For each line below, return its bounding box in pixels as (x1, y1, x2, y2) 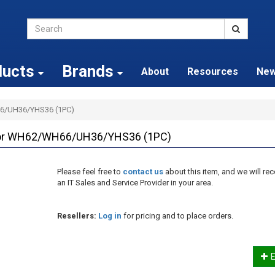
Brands (61, 62, 117, 80)
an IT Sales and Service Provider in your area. (56, 177, 213, 187)
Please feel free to (56, 166, 123, 176)
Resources (187, 66, 238, 77)
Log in (98, 211, 122, 220)
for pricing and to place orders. (121, 211, 233, 220)
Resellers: (56, 211, 96, 220)
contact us (122, 166, 163, 176)
